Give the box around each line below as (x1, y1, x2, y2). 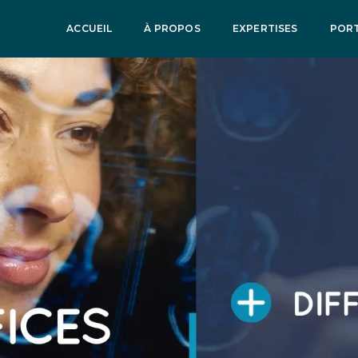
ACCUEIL (66, 22, 113, 34)
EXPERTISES (232, 22, 298, 34)
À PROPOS (144, 22, 201, 34)
